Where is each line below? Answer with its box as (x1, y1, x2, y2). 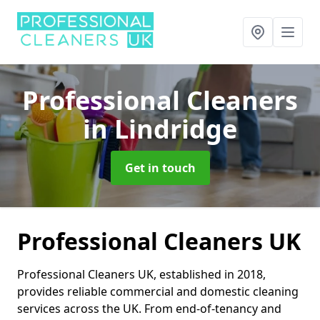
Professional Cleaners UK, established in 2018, (17, 266, 266, 282)
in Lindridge (83, 111, 237, 146)
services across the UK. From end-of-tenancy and (17, 301, 281, 316)
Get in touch (124, 160, 196, 176)
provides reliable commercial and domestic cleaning (17, 284, 299, 299)
